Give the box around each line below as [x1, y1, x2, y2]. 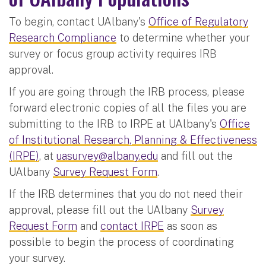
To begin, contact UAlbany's [9, 15, 148, 28]
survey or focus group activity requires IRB [9, 47, 217, 60]
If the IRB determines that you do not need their [9, 187, 243, 200]
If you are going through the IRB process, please [9, 85, 245, 98]
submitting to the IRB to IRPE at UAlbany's [9, 117, 220, 130]
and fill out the [158, 149, 233, 162]
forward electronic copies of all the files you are [9, 101, 246, 114]
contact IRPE [100, 219, 164, 232]
